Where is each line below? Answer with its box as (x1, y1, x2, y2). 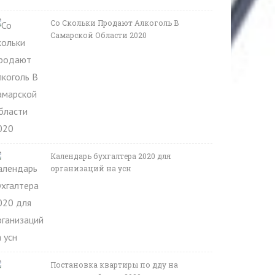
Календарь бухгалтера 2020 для (50, 151, 171, 161)
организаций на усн (50, 163, 131, 173)
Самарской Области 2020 (50, 30, 147, 40)
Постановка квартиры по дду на (50, 260, 178, 269)
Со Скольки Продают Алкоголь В (50, 18, 179, 28)
